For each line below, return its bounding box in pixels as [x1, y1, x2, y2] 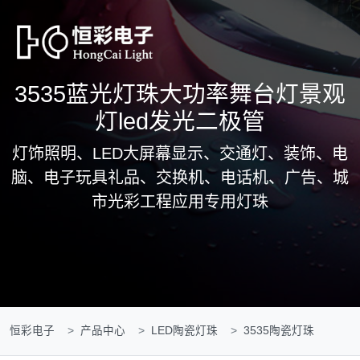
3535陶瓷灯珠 [243, 325, 314, 337]
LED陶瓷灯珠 [151, 325, 218, 337]
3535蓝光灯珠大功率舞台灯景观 [14, 81, 346, 107]
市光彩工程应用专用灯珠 [92, 193, 268, 211]
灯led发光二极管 [95, 108, 265, 134]
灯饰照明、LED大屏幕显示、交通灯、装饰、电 [12, 145, 348, 162]
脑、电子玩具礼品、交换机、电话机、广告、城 [11, 169, 349, 186]
